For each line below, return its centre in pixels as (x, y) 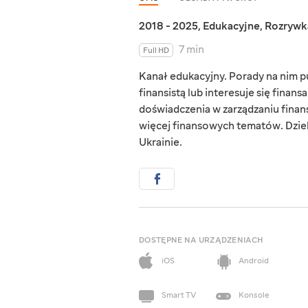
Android (254, 261)
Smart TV (179, 296)
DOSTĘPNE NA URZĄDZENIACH (201, 241)
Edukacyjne (231, 26)
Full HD (156, 51)
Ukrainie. (161, 143)
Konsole (254, 296)
